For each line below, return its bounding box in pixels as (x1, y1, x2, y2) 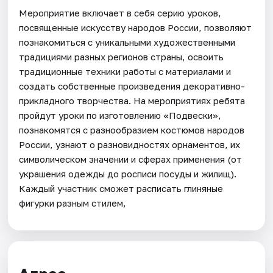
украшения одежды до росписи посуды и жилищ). (19, 168, 237, 179)
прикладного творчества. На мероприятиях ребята (19, 94, 246, 106)
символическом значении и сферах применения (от (19, 153, 243, 165)
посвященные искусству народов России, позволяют (19, 21, 252, 33)
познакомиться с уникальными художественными (19, 36, 236, 48)
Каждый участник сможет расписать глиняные (19, 182, 224, 194)
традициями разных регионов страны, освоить (19, 51, 224, 62)
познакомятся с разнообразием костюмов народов (19, 124, 245, 135)
